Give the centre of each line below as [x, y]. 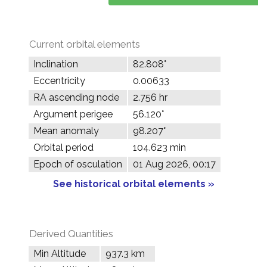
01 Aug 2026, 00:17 [174, 164]
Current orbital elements [85, 44]
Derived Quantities [71, 234]
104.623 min [159, 148]
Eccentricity [59, 81]
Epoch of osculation [78, 164]
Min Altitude [60, 254]
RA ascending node [76, 97]
